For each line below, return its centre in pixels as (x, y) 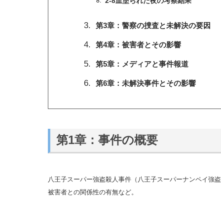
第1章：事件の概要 (107, 140)
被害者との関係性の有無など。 (93, 192)
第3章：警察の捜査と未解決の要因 (153, 25)
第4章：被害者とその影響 (138, 44)
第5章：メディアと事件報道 (142, 64)
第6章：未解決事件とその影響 (146, 83)
